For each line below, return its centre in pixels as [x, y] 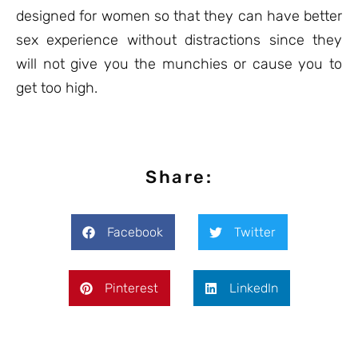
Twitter [255, 232]
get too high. [57, 88]
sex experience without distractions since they [179, 40]
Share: [179, 177]
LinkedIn [253, 288]
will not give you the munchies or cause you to [179, 64]
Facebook [135, 232]
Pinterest [131, 288]
